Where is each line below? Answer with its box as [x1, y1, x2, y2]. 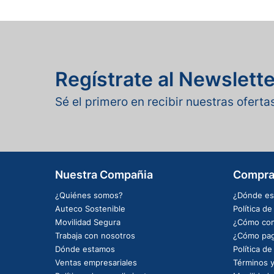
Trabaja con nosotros [54, 231, 135, 241]
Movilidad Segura [54, 217, 120, 228]
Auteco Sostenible [54, 204, 125, 214]
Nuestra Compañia [54, 168, 153, 182]
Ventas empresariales [54, 257, 137, 268]
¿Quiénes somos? [54, 190, 123, 201]
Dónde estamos [54, 244, 115, 254]
